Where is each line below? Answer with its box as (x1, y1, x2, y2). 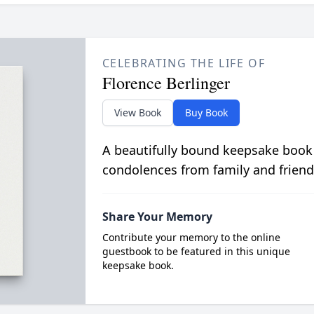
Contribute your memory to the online (102, 231, 280, 244)
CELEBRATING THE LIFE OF (102, 55, 266, 71)
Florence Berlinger (102, 71, 230, 94)
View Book (114, 106, 161, 119)
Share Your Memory (102, 209, 212, 224)
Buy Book (184, 106, 228, 119)
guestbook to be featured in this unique (102, 245, 290, 258)
